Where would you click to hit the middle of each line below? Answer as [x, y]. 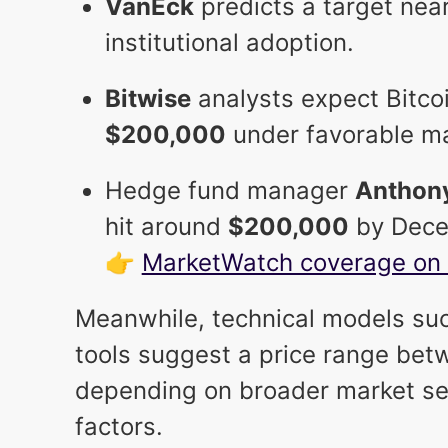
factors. [118, 427]
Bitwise [147, 99]
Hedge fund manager [229, 191]
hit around [166, 227]
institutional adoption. [229, 43]
